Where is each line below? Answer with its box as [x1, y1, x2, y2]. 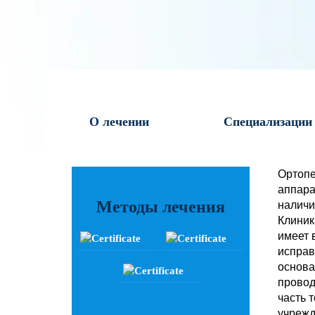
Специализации [224, 115, 312, 129]
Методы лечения [96, 198, 225, 216]
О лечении [89, 115, 149, 129]
